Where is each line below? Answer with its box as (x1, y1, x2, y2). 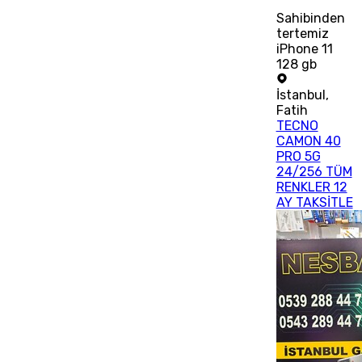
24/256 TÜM (276, 164, 352, 180)
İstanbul (276, 87, 326, 103)
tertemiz (276, 26, 329, 42)
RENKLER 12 (276, 179, 347, 196)
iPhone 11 (276, 41, 333, 57)
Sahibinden (276, 11, 345, 27)
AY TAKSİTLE (276, 195, 353, 211)
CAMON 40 (276, 133, 341, 149)
